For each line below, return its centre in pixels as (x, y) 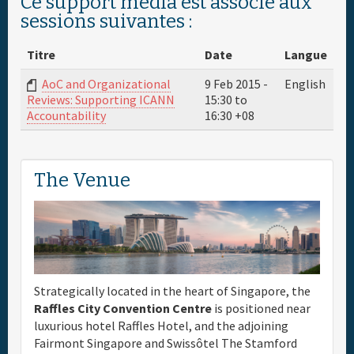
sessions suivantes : (106, 22)
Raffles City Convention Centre (124, 308)
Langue (306, 55)
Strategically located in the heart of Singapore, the (172, 290)
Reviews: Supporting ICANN (101, 100)
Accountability (66, 116)
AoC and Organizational (106, 84)
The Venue (82, 181)
